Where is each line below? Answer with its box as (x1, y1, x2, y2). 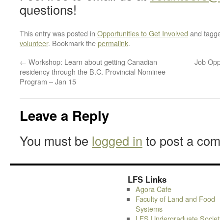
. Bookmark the (48, 38, 98, 48)
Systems (135, 203, 163, 214)
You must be (20, 132, 92, 149)
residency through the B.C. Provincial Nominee (20, 66, 165, 77)
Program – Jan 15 (20, 76, 76, 86)
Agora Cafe (135, 184, 171, 194)
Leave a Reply (20, 106, 109, 125)
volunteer (20, 38, 48, 48)
